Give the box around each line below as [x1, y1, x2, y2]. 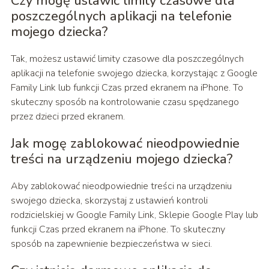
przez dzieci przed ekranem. [10, 110, 125, 124]
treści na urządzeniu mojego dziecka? [10, 150, 233, 169]
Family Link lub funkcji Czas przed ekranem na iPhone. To [10, 81, 243, 95]
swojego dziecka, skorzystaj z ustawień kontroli [10, 194, 208, 208]
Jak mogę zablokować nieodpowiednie [10, 134, 240, 153]
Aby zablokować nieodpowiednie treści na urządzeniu [10, 180, 232, 193]
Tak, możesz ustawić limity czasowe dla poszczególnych [10, 52, 244, 66]
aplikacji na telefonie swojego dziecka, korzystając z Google [10, 67, 258, 80]
